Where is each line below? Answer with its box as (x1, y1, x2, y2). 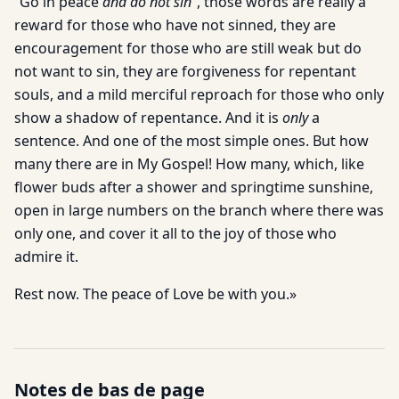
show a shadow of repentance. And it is (14, 108, 282, 127)
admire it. (14, 247, 78, 266)
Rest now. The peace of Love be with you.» (14, 284, 297, 304)
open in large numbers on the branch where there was (14, 200, 384, 220)
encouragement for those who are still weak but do (14, 38, 362, 58)
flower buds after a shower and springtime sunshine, (14, 177, 373, 197)
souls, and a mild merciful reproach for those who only (14, 85, 384, 104)
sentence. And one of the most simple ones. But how (14, 131, 369, 151)
